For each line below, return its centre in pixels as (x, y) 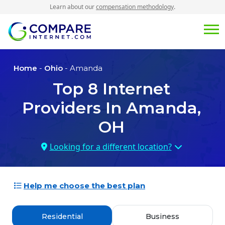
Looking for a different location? (110, 147)
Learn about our (73, 7)
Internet (134, 89)
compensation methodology (135, 7)
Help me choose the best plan (84, 186)
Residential (62, 217)
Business (162, 217)
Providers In (74, 108)
